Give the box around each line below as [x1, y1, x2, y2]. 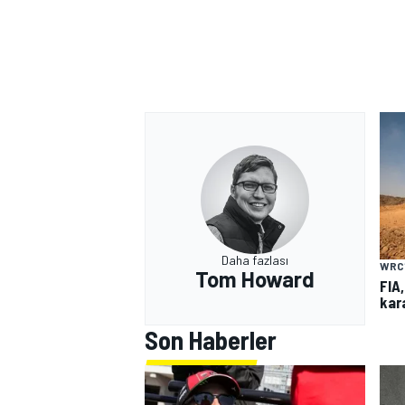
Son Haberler [145, 324, 277, 355]
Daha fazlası [221, 251, 288, 268]
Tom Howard [195, 265, 315, 292]
